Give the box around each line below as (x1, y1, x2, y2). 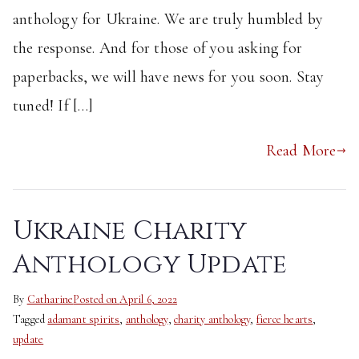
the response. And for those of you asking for (13, 38, 303, 58)
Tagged (13, 312, 48, 326)
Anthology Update (13, 246, 288, 282)
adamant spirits (47, 312, 120, 326)
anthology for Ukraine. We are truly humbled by (13, 9, 324, 29)
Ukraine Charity (13, 212, 247, 248)
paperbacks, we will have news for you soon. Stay (13, 67, 325, 87)
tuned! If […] (13, 95, 94, 115)
